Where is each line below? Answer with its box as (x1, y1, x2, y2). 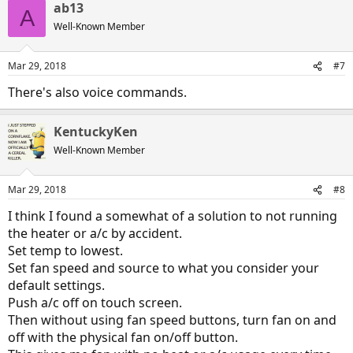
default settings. (8, 277, 105, 294)
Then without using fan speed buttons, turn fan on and (8, 311, 336, 329)
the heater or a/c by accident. (8, 225, 182, 242)
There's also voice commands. (8, 84, 187, 101)
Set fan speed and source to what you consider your (8, 259, 319, 277)
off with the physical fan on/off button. (8, 329, 238, 346)
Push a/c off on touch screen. (8, 294, 182, 311)
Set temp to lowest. (8, 242, 123, 259)
